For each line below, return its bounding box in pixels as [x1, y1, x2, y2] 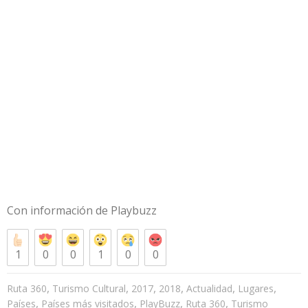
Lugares [238, 281, 274, 295]
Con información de [7, 202, 111, 218]
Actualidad [186, 281, 232, 295]
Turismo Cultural [52, 281, 126, 295]
